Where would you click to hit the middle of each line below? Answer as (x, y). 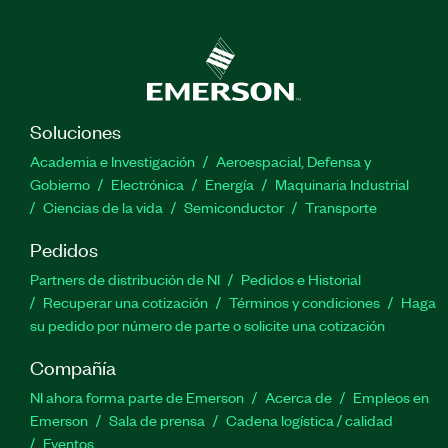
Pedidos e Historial (301, 278)
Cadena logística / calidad (309, 419)
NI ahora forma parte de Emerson (137, 396)
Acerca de (298, 396)
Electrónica (147, 183)
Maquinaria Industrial (342, 183)
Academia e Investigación (112, 160)
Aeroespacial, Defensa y (293, 160)
